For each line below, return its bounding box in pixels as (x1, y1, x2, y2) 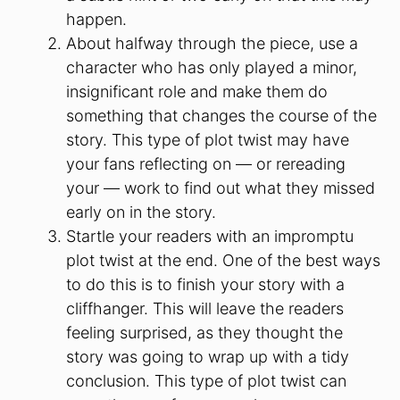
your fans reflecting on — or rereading (66, 154, 346, 173)
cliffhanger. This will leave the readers (66, 298, 344, 318)
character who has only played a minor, (66, 57, 357, 77)
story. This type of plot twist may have (66, 129, 349, 149)
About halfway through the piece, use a (66, 33, 358, 53)
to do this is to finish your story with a (66, 274, 345, 294)
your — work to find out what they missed (66, 178, 375, 197)
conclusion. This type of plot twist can (66, 371, 346, 390)
